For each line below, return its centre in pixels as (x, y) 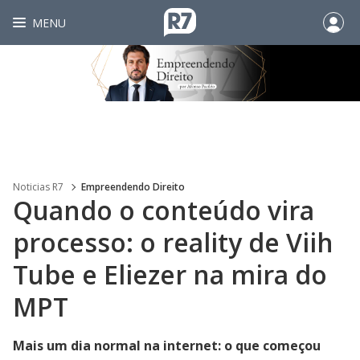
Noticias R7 (38, 187)
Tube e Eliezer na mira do (170, 274)
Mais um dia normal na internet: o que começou (167, 346)
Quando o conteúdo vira (164, 210)
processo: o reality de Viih (173, 242)
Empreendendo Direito (133, 187)
